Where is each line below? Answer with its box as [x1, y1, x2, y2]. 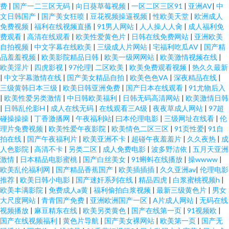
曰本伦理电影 [116, 114, 160, 123]
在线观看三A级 [99, 104, 149, 112]
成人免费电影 [103, 145, 147, 153]
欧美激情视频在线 [160, 53, 219, 61]
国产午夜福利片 [27, 134, 79, 143]
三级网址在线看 [164, 114, 216, 123]
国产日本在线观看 [126, 83, 185, 92]
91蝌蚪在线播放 [131, 155, 184, 164]
